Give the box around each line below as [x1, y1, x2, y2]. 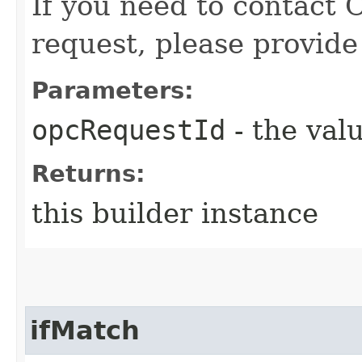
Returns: [32, 159, 145, 187]
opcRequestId [32, 113, 225, 146]
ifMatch [30, 315, 140, 345]
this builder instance [32, 196, 318, 229]
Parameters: [32, 76, 194, 104]
